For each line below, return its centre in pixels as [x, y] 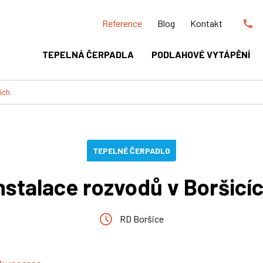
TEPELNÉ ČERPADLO [131, 151]
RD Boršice [141, 219]
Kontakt [206, 23]
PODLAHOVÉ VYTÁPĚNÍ [201, 54]
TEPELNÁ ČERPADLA [88, 54]
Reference [122, 23]
